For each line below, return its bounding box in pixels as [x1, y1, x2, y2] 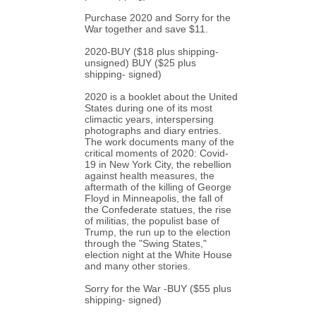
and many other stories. [85, 260, 191, 272]
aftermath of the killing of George [85, 181, 232, 193]
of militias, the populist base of [85, 215, 220, 226]
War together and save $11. [85, 23, 209, 35]
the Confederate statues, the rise [85, 204, 232, 215]
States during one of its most [85, 102, 213, 114]
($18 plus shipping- [130, 46, 219, 57]
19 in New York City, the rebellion [85, 159, 232, 170]
